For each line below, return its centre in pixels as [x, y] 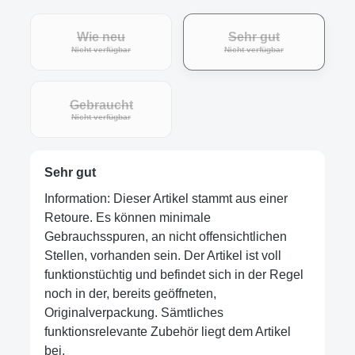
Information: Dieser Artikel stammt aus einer [166, 199]
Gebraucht [101, 105]
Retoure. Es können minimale [127, 218]
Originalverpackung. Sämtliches [134, 313]
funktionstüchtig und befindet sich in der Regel [174, 275]
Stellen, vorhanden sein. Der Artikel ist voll [162, 256]
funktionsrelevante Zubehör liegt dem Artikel [167, 332]
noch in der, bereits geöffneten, [130, 294]
